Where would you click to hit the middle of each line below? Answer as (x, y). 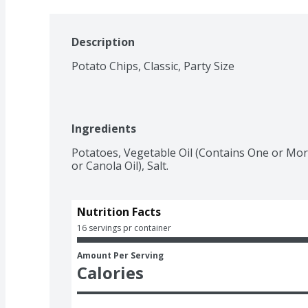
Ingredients (104, 128)
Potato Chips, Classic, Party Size (153, 66)
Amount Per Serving (120, 255)
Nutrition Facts (119, 211)
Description (103, 42)
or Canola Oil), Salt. (120, 165)
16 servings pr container (124, 228)
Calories (110, 272)
